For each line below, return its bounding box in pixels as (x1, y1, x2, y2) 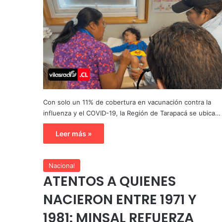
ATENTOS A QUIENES (43, 171, 176, 190)
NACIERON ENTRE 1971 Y (43, 190, 197, 209)
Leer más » (55, 129, 92, 138)
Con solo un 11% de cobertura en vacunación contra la (43, 98, 211, 106)
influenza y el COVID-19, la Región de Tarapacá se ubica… (43, 109, 221, 117)
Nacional (49, 161, 75, 169)
